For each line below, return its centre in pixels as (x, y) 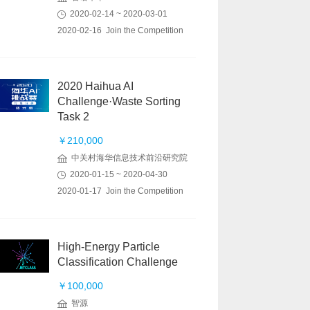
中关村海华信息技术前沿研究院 (127, 158)
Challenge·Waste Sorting (119, 101)
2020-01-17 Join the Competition (120, 191)
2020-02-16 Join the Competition (120, 30)
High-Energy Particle (109, 247)
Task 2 (73, 117)
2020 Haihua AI (95, 86)
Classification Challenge (118, 262)
